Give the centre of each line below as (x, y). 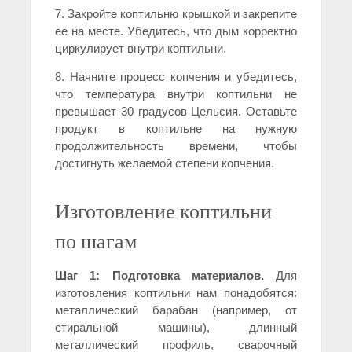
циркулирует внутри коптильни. (141, 48)
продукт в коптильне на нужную (176, 128)
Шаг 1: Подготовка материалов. (159, 275)
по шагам (96, 240)
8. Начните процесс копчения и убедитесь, (176, 76)
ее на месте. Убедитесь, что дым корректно (176, 31)
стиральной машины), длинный (176, 327)
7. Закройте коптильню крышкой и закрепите (176, 13)
